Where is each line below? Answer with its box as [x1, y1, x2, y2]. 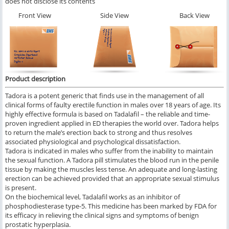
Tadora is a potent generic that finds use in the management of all [5, 91, 204, 101]
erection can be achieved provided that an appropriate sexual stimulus [5, 174, 219, 184]
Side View [100, 11, 129, 20]
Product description [5, 74, 65, 84]
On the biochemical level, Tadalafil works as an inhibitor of [5, 192, 180, 202]
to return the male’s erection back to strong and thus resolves [5, 128, 192, 138]
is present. [5, 183, 36, 193]
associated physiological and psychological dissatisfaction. [5, 137, 180, 147]
